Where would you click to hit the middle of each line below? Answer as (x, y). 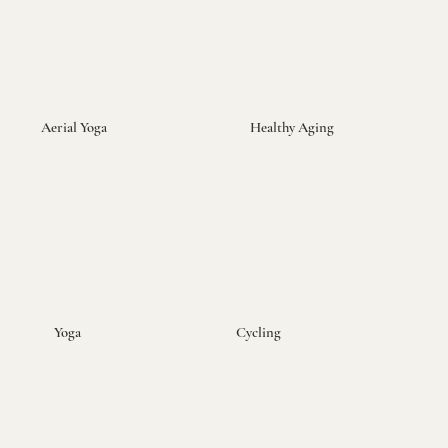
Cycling (258, 332)
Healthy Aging (291, 126)
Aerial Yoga (73, 126)
